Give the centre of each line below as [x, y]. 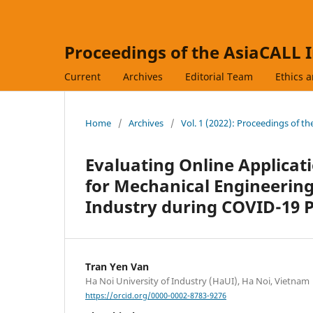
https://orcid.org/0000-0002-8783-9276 [156, 296]
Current [82, 76]
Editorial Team [219, 76]
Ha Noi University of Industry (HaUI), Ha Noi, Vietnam [197, 281]
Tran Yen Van [117, 266]
